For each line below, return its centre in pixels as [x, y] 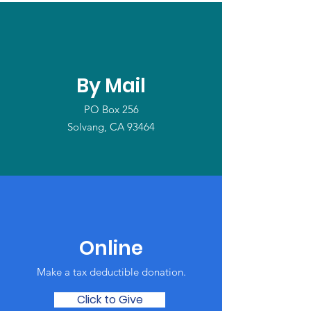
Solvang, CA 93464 [111, 127]
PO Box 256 [111, 109]
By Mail [111, 86]
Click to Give [110, 300]
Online [111, 248]
